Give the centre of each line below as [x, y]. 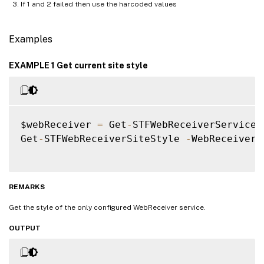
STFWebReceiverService [194, 124]
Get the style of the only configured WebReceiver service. [107, 207]
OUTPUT [25, 228]
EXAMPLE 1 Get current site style [78, 65]
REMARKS [27, 187]
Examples [31, 39]
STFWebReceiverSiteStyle [115, 138]
